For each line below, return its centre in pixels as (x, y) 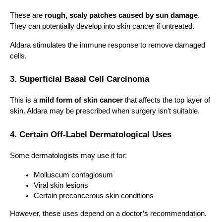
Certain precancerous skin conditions (94, 195)
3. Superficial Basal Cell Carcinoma (80, 79)
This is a (25, 100)
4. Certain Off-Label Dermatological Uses (91, 134)
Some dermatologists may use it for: (68, 155)
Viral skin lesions (61, 185)
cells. (18, 56)
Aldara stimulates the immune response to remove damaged (108, 45)
